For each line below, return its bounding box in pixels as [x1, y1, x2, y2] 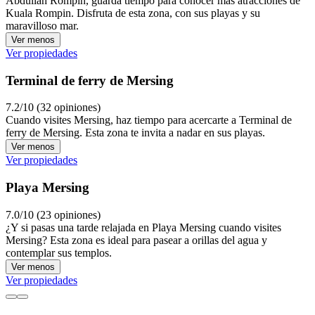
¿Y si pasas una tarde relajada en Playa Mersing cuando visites [6, 221, 281, 233]
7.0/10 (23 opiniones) [6, 208, 101, 221]
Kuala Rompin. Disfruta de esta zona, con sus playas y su [6, 6, 260, 19]
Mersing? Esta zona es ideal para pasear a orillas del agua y [6, 233, 267, 246]
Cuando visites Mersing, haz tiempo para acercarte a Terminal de [6, 114, 292, 127]
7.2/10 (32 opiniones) [6, 101, 101, 114]
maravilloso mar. [6, 19, 79, 32]
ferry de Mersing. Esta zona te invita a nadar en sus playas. [6, 127, 265, 139]
